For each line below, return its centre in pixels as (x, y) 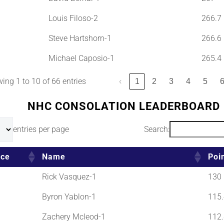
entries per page (41, 129)
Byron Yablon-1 (69, 196)
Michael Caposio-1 (81, 58)
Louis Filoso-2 (73, 18)
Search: (157, 129)
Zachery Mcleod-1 (73, 216)
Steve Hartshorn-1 (80, 38)
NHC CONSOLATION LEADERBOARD (123, 106)
